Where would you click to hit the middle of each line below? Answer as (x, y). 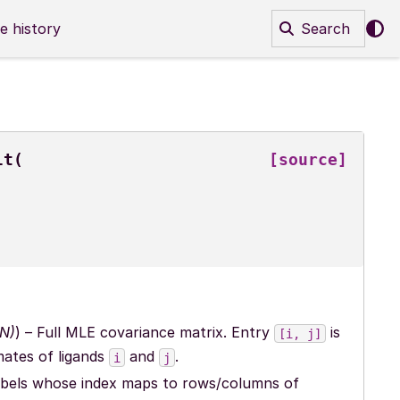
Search (325, 29)
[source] (308, 160)
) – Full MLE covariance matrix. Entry (145, 333)
